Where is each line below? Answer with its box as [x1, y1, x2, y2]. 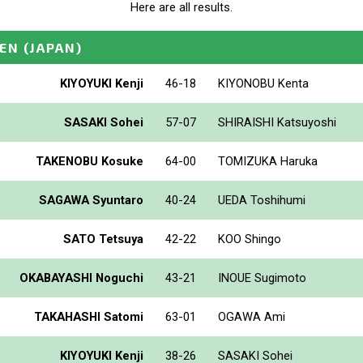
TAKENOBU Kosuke [36, 153, 143, 169]
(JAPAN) [23, 39, 83, 55]
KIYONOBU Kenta [218, 75, 309, 91]
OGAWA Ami [218, 309, 285, 324]
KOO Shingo [218, 231, 281, 246]
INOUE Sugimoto [218, 270, 306, 285]
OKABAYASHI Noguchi [19, 270, 143, 285]
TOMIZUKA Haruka [218, 153, 318, 169]
